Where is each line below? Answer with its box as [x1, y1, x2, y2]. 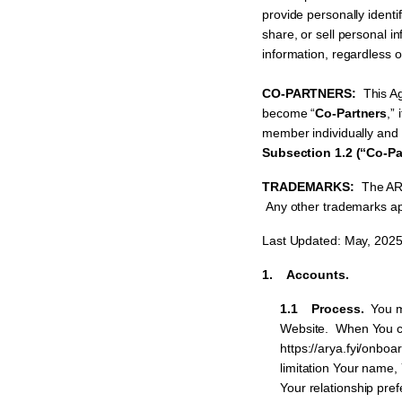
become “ [262, 106, 316, 120]
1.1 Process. [280, 301, 371, 316]
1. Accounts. [262, 267, 349, 282]
